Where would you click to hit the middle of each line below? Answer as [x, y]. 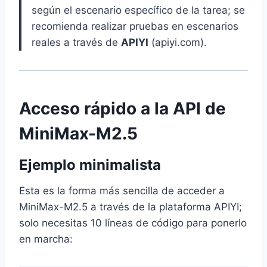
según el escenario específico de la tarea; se [138, 10]
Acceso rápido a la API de [122, 109]
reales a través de [76, 43]
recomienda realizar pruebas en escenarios [135, 27]
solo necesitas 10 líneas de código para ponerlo [133, 223]
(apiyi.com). [178, 43]
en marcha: [46, 239]
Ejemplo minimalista [90, 165]
